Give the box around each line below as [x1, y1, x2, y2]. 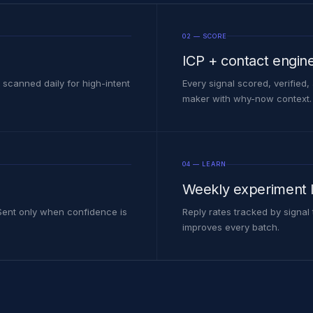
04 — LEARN [182, 160, 227, 168]
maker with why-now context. [182, 93, 312, 105]
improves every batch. [182, 221, 279, 233]
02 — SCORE [182, 31, 228, 40]
